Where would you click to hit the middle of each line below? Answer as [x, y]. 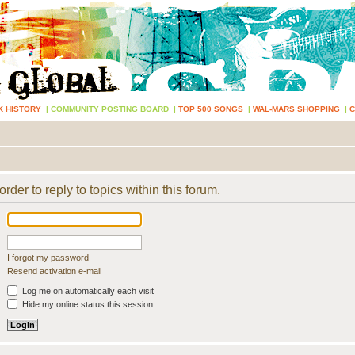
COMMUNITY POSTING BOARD [110, 109]
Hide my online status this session [86, 304]
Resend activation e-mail [54, 271]
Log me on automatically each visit [87, 291]
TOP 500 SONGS [211, 109]
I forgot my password [48, 258]
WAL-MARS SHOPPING [296, 109]
